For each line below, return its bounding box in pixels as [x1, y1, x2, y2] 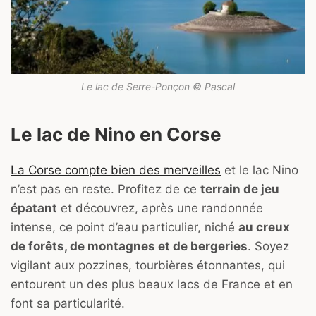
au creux [238, 220, 290, 235]
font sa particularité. [11, 296, 125, 311]
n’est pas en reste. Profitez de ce [11, 182, 200, 197]
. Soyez [248, 239, 289, 254]
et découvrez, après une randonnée [57, 201, 263, 216]
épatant [11, 201, 57, 216]
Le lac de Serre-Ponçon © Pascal [81, 80, 235, 92]
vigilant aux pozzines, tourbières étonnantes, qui [11, 258, 285, 273]
